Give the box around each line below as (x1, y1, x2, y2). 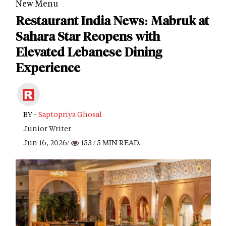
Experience (16, 61, 80, 75)
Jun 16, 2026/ (23, 138, 71, 147)
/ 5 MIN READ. (92, 138, 141, 147)
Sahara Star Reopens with (16, 29, 160, 44)
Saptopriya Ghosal (38, 109, 102, 119)
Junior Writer (23, 124, 71, 133)
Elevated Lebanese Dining (16, 45, 162, 60)
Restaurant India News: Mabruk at (16, 14, 209, 28)
